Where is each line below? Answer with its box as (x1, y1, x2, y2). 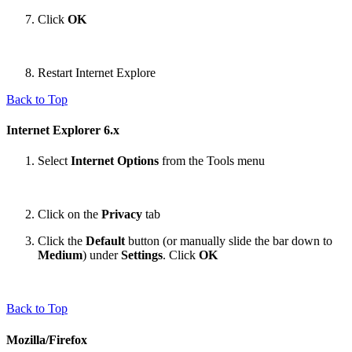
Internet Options (71, 154, 159, 168)
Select (38, 154, 71, 168)
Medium (38, 248, 82, 262)
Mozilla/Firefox (6, 332, 87, 346)
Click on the (38, 207, 101, 222)
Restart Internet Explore (38, 65, 156, 79)
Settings (121, 248, 163, 262)
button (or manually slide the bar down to (125, 234, 332, 248)
